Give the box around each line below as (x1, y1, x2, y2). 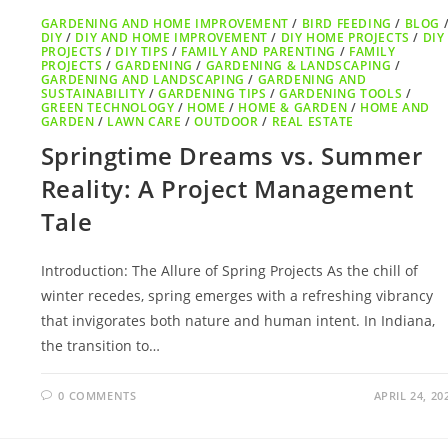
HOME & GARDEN (238, 99, 348, 117)
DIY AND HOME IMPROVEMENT (75, 29, 268, 47)
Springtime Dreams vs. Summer (40, 139, 423, 173)
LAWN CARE (107, 113, 182, 131)
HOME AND (360, 99, 430, 117)
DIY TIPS (115, 43, 169, 61)
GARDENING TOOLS (279, 85, 403, 103)
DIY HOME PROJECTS (280, 29, 410, 47)
